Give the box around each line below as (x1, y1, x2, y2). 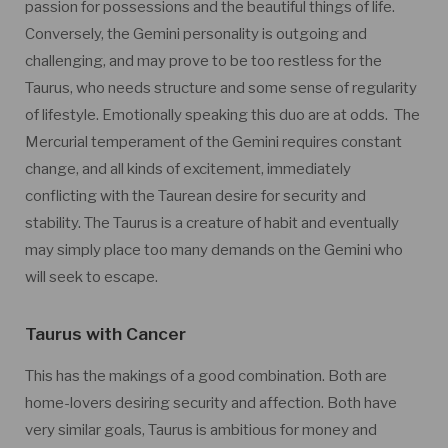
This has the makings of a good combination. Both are (25, 367, 387, 385)
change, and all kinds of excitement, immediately (25, 160, 351, 178)
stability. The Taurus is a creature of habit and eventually (25, 214, 399, 232)
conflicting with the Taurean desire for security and (25, 187, 366, 205)
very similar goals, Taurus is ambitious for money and (25, 421, 377, 439)
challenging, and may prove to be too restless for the (25, 52, 382, 70)
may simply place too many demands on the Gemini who (25, 241, 403, 259)
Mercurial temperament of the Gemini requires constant (25, 133, 402, 151)
